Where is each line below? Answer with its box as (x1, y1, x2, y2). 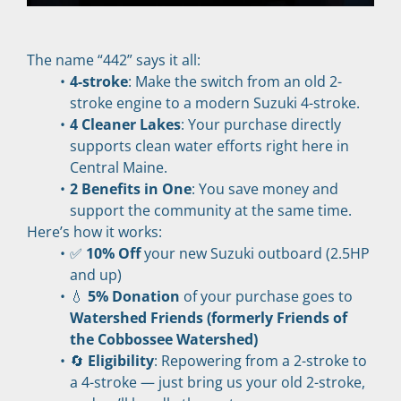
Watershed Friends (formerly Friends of (70, 307, 347, 328)
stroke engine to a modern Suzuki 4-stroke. (70, 92, 360, 113)
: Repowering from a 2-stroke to (153, 350, 367, 371)
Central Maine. (70, 157, 167, 177)
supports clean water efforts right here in (70, 135, 349, 156)
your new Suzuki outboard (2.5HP (140, 243, 370, 263)
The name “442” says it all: (27, 49, 200, 70)
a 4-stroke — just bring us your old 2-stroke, (70, 371, 365, 392)
